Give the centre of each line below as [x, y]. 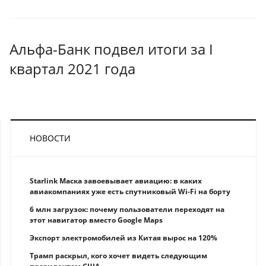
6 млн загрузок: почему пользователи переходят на [127, 209]
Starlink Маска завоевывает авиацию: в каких [116, 180]
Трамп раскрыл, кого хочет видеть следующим [118, 255]
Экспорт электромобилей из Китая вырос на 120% [123, 237]
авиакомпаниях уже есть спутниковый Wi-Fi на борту [130, 191]
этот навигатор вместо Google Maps [96, 220]
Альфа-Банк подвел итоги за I [111, 49]
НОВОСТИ [50, 138]
